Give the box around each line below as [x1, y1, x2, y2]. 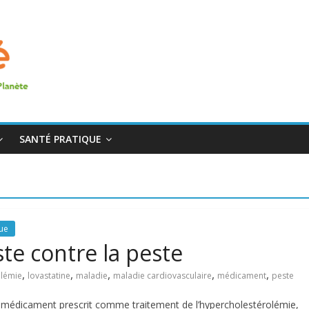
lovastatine [28, 270, 70, 281]
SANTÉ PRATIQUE [19, 132, 101, 146]
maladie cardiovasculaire [113, 270, 212, 281]
